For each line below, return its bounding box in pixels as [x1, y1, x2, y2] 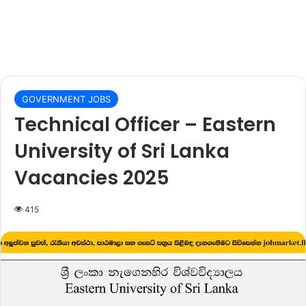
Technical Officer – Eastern [14, 111, 276, 138]
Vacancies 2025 [14, 164, 169, 191]
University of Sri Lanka [14, 137, 229, 165]
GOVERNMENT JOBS [22, 93, 111, 105]
